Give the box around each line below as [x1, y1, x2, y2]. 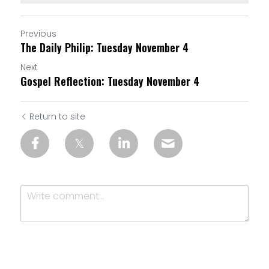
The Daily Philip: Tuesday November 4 [20, 40, 189, 55]
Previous [20, 28, 56, 40]
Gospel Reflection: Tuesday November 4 [20, 73, 199, 89]
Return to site [29, 110, 85, 122]
